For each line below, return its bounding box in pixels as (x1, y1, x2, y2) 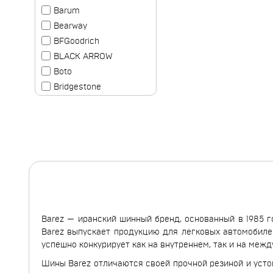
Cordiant (54, 205, 87, 214)
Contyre (54, 174, 84, 183)
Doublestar (54, 250, 97, 260)
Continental (54, 159, 98, 168)
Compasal (54, 144, 93, 153)
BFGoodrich (54, 37, 99, 46)
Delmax (54, 235, 83, 244)
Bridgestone (54, 83, 101, 92)
